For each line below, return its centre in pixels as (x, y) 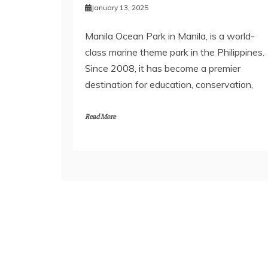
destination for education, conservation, (169, 85)
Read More (100, 117)
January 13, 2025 (120, 8)
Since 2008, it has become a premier (163, 68)
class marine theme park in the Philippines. (175, 52)
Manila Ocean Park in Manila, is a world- (170, 36)
